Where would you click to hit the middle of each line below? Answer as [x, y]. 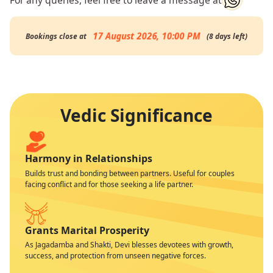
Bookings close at [56, 36]
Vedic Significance [136, 115]
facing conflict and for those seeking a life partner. [109, 184]
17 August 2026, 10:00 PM [147, 36]
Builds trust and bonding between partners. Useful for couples [130, 173]
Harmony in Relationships [89, 158]
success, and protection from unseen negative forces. [115, 256]
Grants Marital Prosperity [87, 230]
